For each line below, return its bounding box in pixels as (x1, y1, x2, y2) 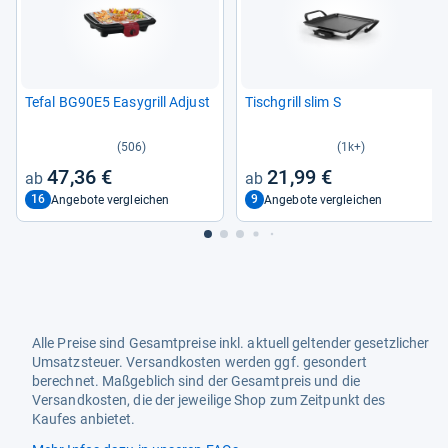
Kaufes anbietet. (32, 411, 136, 428)
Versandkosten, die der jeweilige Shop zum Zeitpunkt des (32, 392, 386, 409)
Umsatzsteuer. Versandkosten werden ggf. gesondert (32, 354, 367, 371)
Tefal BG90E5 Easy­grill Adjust (25, 93, 210, 110)
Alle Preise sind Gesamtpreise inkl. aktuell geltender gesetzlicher (32, 335, 430, 352)
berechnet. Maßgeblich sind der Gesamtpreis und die (32, 373, 360, 390)
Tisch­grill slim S (245, 93, 341, 110)
